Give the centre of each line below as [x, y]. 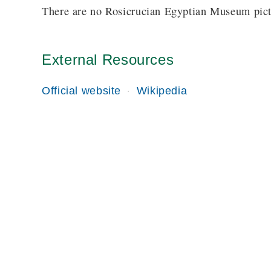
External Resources [108, 59]
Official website [82, 90]
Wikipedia [162, 90]
